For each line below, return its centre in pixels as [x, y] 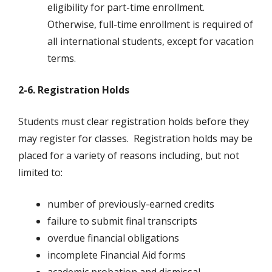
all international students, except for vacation [151, 42]
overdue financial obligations [113, 238]
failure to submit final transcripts [122, 221]
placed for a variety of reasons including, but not [129, 156]
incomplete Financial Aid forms [117, 255]
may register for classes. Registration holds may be [135, 139]
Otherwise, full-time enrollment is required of [150, 25]
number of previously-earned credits [131, 204]
